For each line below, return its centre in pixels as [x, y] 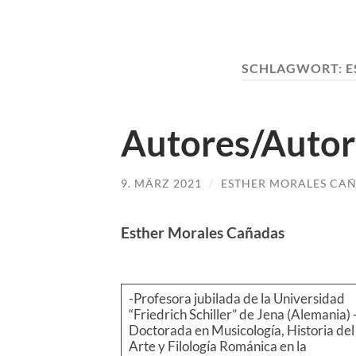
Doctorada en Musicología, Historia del [241, 331]
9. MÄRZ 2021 [161, 183]
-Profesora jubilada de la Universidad [236, 299]
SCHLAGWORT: [293, 68]
